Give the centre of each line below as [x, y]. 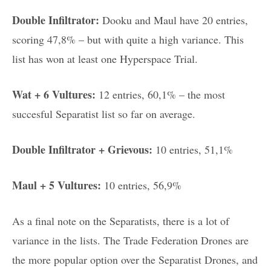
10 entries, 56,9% [141, 185]
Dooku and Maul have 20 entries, [174, 20]
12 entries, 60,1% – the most [160, 95]
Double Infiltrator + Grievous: [84, 150]
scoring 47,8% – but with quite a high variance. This [128, 40]
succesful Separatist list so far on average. [104, 114]
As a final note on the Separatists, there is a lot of [121, 221]
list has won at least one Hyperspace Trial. [105, 59]
